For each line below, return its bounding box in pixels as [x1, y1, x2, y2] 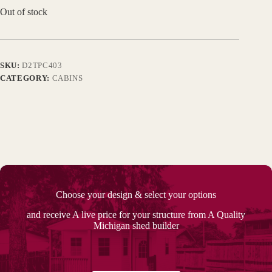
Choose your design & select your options [56, 189, 216, 200]
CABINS [52, 73, 83, 83]
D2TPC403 [22, 61, 63, 70]
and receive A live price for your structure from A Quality [27, 209, 245, 220]
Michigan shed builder [93, 220, 179, 231]
